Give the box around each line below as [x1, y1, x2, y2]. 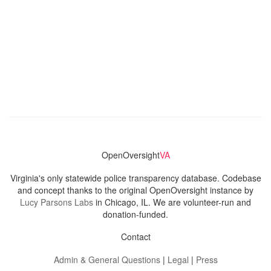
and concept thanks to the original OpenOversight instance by [18, 184, 253, 196]
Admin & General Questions [53, 253, 160, 266]
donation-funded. [103, 208, 168, 220]
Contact [120, 230, 151, 243]
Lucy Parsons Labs [20, 196, 93, 208]
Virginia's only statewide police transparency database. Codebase [10, 172, 261, 184]
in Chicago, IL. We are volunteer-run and [93, 196, 251, 208]
